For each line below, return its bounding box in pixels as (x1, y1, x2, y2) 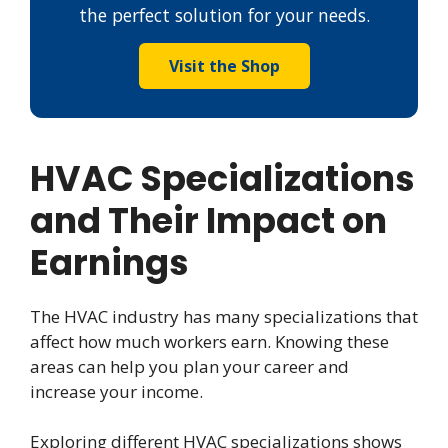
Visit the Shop (168, 54, 280, 77)
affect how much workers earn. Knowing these (30, 329, 389, 353)
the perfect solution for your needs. (78, 2, 370, 27)
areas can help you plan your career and (30, 354, 349, 378)
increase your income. (30, 379, 203, 403)
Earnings (30, 237, 189, 287)
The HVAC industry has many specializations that (30, 304, 418, 328)
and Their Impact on (30, 195, 387, 245)
